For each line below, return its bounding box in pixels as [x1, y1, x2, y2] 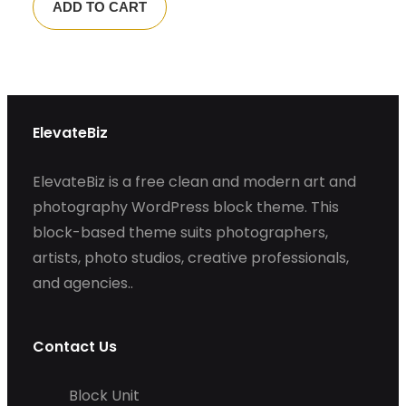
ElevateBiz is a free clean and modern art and [33, 170, 356, 192]
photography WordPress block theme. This [33, 196, 339, 217]
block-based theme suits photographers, [33, 221, 328, 243]
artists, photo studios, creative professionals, [33, 246, 349, 268]
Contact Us [33, 335, 117, 357]
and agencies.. [33, 272, 133, 294]
